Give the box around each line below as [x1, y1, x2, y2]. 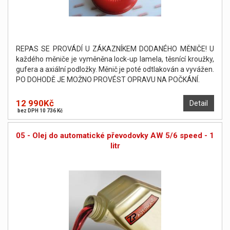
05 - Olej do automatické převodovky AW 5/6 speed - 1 [16, 131, 214, 141]
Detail [189, 99, 208, 108]
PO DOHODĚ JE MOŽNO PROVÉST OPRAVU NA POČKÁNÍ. [16, 75, 200, 84]
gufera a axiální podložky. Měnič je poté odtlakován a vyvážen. [16, 65, 214, 74]
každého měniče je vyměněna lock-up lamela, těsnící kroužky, [16, 55, 214, 64]
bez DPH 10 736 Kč [17, 108, 63, 114]
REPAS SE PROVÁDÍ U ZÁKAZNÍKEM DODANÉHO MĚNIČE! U [16, 45, 214, 53]
